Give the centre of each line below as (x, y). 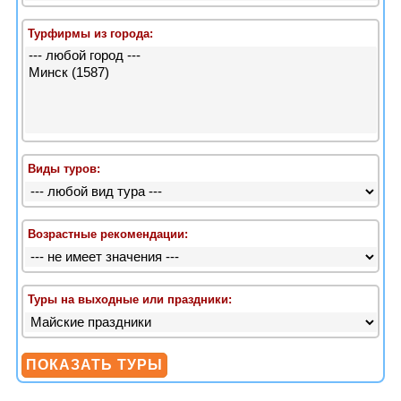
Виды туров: (64, 168)
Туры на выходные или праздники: (130, 299)
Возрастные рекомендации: (108, 234)
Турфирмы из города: (90, 34)
